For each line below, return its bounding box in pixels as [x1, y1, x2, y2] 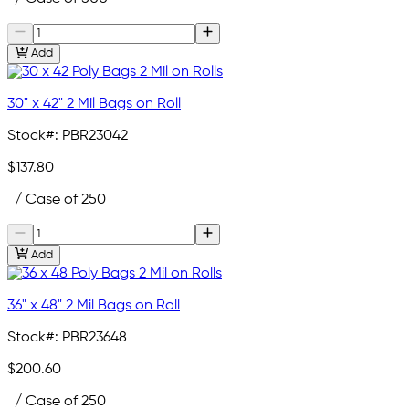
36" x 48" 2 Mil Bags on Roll [7, 298, 180, 313]
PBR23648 [62, 330, 127, 345]
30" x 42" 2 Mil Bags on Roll [7, 97, 181, 112]
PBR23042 [62, 129, 128, 144]
